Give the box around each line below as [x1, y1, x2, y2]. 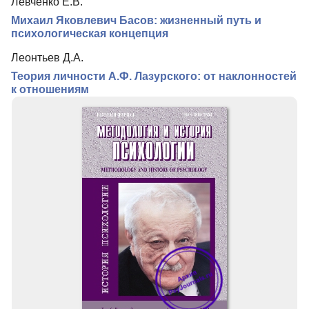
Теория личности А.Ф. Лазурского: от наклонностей [11, 70, 297, 83]
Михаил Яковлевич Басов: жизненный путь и [11, 14, 261, 27]
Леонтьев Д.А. [11, 52, 83, 64]
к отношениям [11, 83, 89, 96]
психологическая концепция [11, 28, 168, 40]
